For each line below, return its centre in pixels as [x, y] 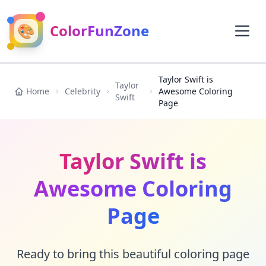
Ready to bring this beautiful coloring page [133, 254]
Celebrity [82, 91]
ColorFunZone [99, 31]
